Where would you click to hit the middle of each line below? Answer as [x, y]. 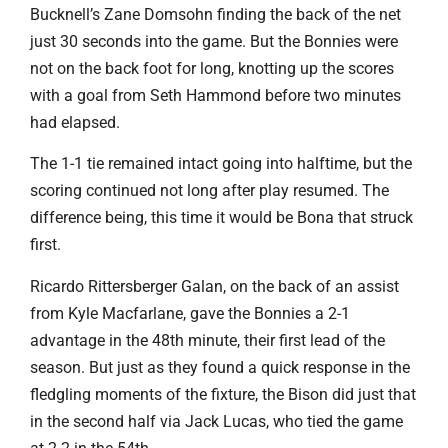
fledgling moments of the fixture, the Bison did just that [223, 394]
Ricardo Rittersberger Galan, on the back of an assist [214, 286]
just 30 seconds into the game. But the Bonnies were [214, 41]
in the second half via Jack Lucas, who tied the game [216, 421]
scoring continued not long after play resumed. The [209, 191]
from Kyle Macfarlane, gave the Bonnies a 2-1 [190, 313]
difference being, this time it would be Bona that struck [221, 218]
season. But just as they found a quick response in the [220, 367]
